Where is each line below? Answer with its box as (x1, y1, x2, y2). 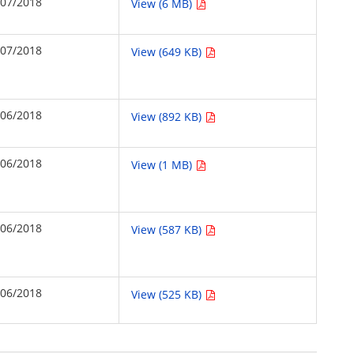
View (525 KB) (131, 287, 205, 302)
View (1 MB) (131, 157, 196, 172)
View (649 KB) (131, 44, 205, 59)
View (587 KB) (131, 222, 205, 237)
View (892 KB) (131, 109, 205, 124)
